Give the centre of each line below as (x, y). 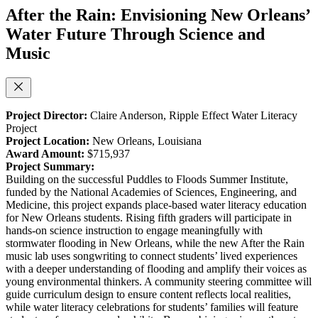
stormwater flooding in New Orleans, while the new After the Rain (155, 243)
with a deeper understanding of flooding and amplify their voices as (156, 268)
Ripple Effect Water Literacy (233, 115)
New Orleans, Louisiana (147, 141)
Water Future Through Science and (135, 34)
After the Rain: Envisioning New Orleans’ (158, 15)
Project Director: (48, 115)
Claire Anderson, (128, 115)
